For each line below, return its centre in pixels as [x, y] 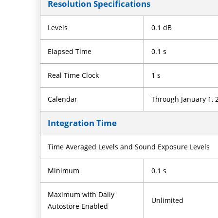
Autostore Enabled [78, 206]
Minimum [64, 170]
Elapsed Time [70, 51]
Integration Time [82, 123]
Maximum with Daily [81, 194]
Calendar [63, 99]
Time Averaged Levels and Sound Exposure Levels [129, 146]
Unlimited [168, 200]
